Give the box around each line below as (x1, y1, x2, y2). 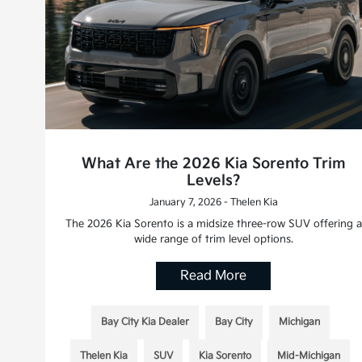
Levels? (186, 171, 241, 189)
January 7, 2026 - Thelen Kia (149, 196, 278, 208)
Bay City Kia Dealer (100, 315, 189, 328)
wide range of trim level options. (133, 232, 293, 246)
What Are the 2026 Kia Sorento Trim (81, 154, 346, 172)
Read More (180, 267, 247, 284)
